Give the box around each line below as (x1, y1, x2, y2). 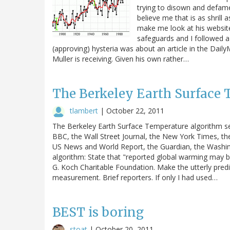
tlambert (70, 105, 98, 116)
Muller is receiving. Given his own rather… (52, 53, 189, 64)
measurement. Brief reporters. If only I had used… (52, 172, 218, 182)
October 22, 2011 (106, 105, 164, 116)
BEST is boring (52, 204, 144, 220)
